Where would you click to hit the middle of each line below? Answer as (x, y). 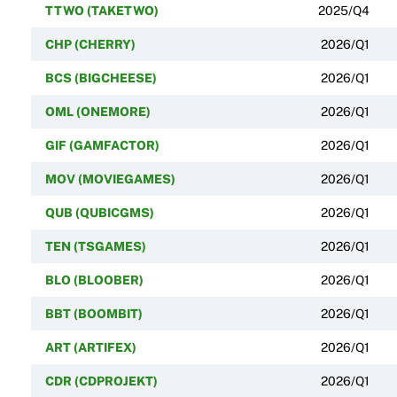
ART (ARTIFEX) (90, 347)
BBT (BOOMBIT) (93, 313)
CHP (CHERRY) (90, 44)
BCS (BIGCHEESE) (101, 78)
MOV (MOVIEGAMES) (110, 179)
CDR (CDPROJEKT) (101, 381)
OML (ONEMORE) (97, 111)
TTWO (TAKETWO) (101, 10)
